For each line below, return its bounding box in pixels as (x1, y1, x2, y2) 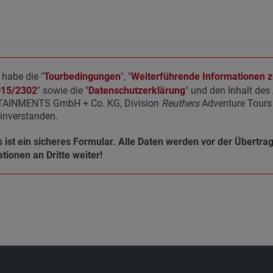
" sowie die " (37, 85, 88, 97)
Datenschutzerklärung (88, 85, 185, 97)
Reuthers (161, 97, 199, 110)
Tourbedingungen (43, 71, 121, 82)
